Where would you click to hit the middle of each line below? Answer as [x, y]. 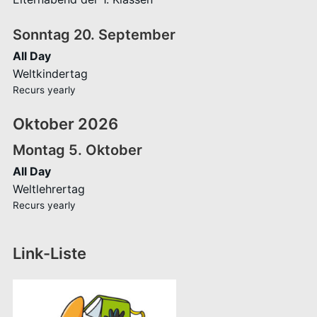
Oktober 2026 [65, 124]
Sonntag [41, 35]
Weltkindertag [50, 74]
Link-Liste [49, 254]
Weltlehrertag [48, 189]
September [137, 35]
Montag [39, 150]
